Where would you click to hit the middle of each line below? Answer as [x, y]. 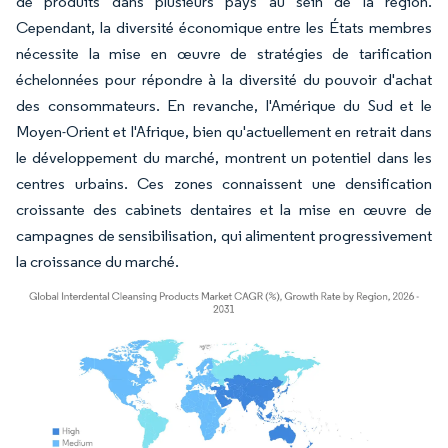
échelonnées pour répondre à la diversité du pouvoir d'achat [224, 79]
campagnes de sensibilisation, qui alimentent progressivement [224, 235]
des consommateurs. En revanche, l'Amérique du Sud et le [224, 105]
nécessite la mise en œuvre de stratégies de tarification [224, 53]
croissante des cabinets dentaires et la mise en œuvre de [224, 209]
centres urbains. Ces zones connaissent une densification [224, 183]
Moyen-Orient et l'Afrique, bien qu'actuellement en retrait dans [224, 131]
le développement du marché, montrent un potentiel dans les [224, 157]
